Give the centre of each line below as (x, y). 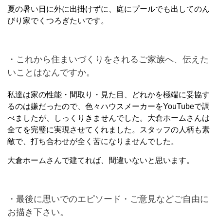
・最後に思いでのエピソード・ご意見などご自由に (108, 199)
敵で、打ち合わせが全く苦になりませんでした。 (93, 141)
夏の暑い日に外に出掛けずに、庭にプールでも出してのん (109, 9)
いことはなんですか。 (51, 72)
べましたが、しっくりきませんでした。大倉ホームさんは (109, 118)
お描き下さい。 (38, 212)
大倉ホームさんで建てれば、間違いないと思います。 (101, 160)
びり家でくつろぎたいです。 (58, 20)
